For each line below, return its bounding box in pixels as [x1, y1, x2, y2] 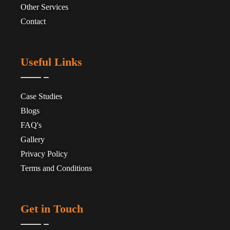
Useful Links [21, 55, 82, 69]
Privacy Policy [21, 149, 68, 159]
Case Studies [21, 92, 62, 101]
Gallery [21, 135, 45, 144]
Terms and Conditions [21, 164, 92, 173]
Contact [21, 17, 46, 26]
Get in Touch [21, 202, 83, 216]
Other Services [21, 3, 68, 12]
